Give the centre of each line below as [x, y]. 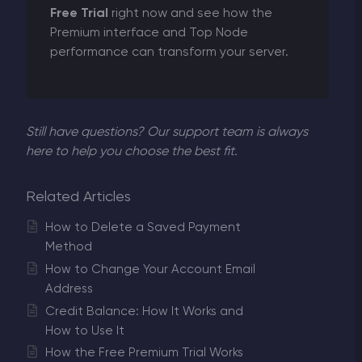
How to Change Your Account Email [150, 269]
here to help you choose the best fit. [132, 152]
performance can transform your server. [169, 53]
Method [69, 247]
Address [69, 288]
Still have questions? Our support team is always [167, 133]
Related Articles [78, 198]
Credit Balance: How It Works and [144, 311]
